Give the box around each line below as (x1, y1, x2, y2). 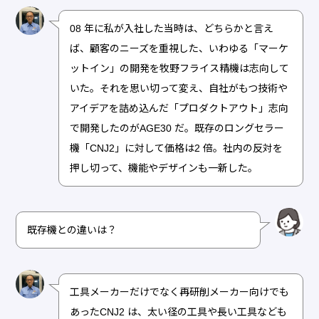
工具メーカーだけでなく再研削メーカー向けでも (70, 286, 290, 298)
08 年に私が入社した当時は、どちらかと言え (70, 22, 274, 34)
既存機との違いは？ (27, 224, 117, 236)
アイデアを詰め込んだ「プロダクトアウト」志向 (70, 102, 289, 114)
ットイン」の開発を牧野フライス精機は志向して (70, 62, 290, 74)
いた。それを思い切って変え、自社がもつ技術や (70, 82, 288, 94)
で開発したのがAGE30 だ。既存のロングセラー (70, 122, 285, 134)
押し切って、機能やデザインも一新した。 (70, 162, 258, 174)
